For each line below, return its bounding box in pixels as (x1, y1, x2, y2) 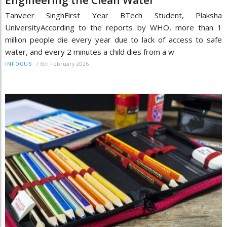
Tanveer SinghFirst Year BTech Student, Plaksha (5, 10, 222, 20)
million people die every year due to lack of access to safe (5, 34, 222, 45)
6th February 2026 (40, 59, 89, 67)
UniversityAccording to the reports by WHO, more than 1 (5, 22, 222, 32)
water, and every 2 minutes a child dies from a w (5, 46, 174, 57)
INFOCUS (5, 60, 32, 67)
